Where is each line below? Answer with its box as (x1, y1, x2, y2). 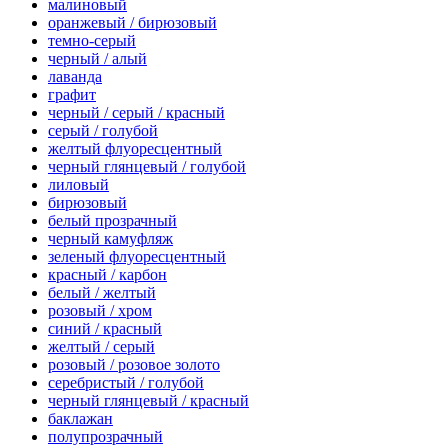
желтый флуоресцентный (48, 140, 222, 158)
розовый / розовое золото (48, 356, 220, 374)
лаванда (48, 68, 102, 86)
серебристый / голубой (48, 374, 204, 392)
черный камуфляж (48, 230, 173, 248)
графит (48, 86, 96, 104)
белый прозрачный (48, 212, 177, 230)
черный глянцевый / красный (48, 392, 249, 410)
